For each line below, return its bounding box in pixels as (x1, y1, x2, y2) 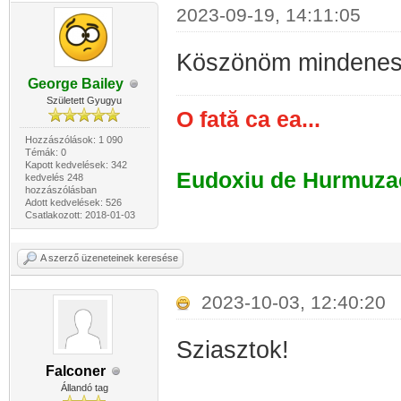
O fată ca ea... (175, 107, 320, 132)
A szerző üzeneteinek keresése (40, 252, 178, 263)
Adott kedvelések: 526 (24, 197, 122, 208)
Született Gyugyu (47, 95, 123, 106)
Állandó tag (60, 382, 108, 393)
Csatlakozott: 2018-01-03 (24, 209, 135, 220)
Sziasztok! (175, 337, 289, 363)
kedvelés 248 (24, 172, 83, 183)
